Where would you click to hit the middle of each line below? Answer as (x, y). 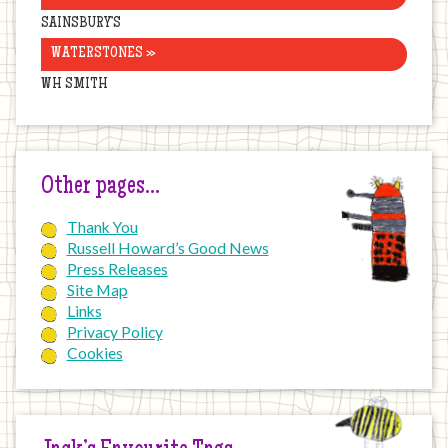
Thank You (102, 226)
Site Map (97, 289)
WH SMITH (75, 85)
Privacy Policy (114, 331)
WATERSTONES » (102, 54)
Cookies (94, 352)
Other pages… (101, 188)
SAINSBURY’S (81, 23)
